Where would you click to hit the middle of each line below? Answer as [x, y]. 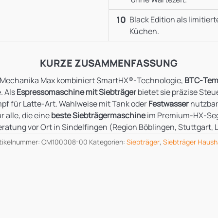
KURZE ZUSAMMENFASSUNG [109, 63]
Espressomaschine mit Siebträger [77, 92]
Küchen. [145, 31]
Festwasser [168, 103]
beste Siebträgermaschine [98, 115]
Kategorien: [108, 142]
